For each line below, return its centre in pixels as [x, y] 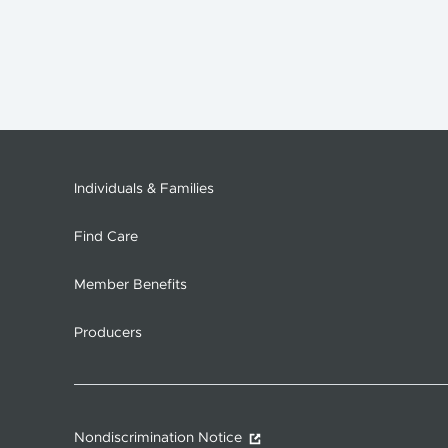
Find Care [106, 237]
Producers [108, 333]
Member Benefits [130, 285]
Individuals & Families [144, 189]
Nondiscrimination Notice [158, 438]
